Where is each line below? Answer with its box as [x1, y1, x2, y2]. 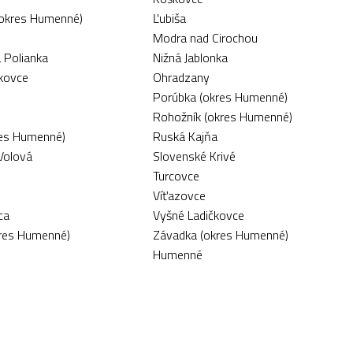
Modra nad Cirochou [152, 28, 258, 47]
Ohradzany [152, 68, 210, 87]
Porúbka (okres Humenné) [152, 87, 288, 106]
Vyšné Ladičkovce [152, 206, 244, 225]
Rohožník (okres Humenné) [152, 107, 292, 126]
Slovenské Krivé [152, 147, 236, 165]
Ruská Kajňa [152, 127, 217, 146]
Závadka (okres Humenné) [152, 225, 288, 244]
